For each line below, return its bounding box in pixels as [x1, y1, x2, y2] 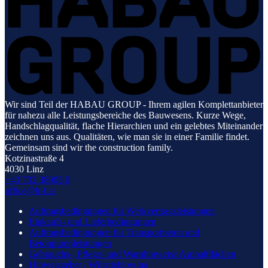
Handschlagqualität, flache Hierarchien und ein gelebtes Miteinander [5, 120, 263, 131]
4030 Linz [26, 163, 44, 174]
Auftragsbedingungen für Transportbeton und [29, 227, 200, 237]
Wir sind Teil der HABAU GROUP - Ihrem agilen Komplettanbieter [5, 99, 263, 109]
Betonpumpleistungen [29, 237, 111, 248]
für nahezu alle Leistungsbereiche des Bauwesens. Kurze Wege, [5, 109, 246, 120]
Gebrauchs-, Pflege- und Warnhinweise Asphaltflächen [29, 248, 236, 259]
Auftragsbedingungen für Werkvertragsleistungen [29, 205, 215, 216]
